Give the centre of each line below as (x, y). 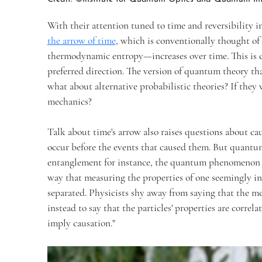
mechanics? (69, 102)
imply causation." (81, 223)
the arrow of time (81, 41)
